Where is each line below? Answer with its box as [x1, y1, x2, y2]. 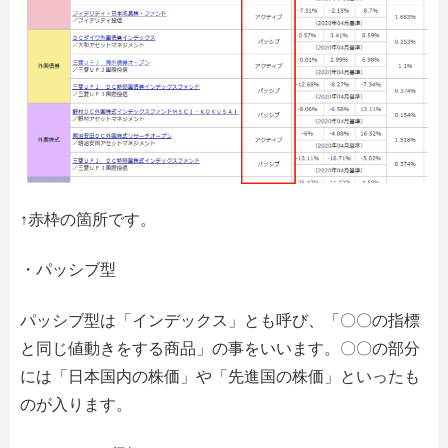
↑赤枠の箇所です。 [20, 211, 156, 229]
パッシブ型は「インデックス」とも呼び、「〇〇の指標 [20, 311, 420, 329]
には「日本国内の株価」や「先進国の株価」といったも [20, 367, 420, 385]
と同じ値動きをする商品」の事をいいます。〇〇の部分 [20, 339, 420, 357]
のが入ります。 [20, 395, 132, 413]
